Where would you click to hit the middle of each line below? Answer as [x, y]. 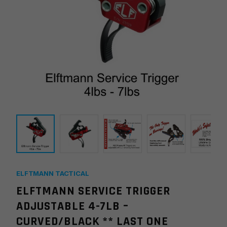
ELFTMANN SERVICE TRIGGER [93, 191]
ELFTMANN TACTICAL [53, 174]
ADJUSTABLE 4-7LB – [73, 206]
